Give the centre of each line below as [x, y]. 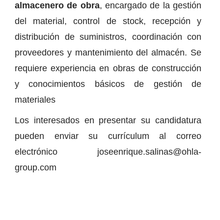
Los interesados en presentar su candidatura [108, 120]
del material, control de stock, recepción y [108, 21]
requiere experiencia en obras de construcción [108, 68]
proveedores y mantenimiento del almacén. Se [108, 52]
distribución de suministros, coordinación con [108, 37]
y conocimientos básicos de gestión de [108, 84]
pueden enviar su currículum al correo [108, 136]
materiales [35, 99]
